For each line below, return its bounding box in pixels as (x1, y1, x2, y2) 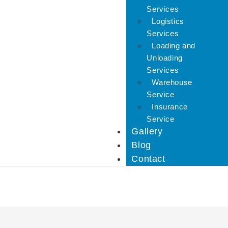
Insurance (152, 102, 188, 111)
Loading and (152, 41, 195, 50)
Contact (131, 154, 165, 164)
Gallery (131, 126, 163, 136)
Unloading (147, 53, 183, 62)
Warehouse (152, 78, 192, 87)
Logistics (152, 17, 184, 25)
